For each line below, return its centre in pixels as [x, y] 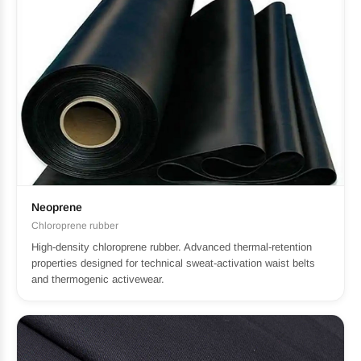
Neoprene [57, 207]
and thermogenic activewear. [98, 280]
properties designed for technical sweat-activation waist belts [173, 263]
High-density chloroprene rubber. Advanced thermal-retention [172, 247]
